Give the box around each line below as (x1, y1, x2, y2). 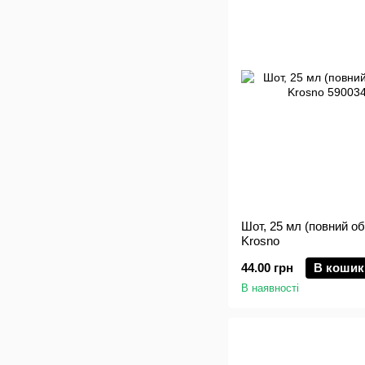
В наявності (241, 282, 299, 294)
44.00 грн (241, 261, 293, 275)
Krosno (241, 234, 279, 248)
